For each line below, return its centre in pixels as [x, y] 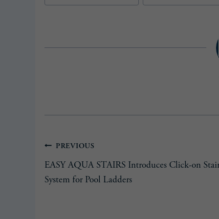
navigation [73, 173]
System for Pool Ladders [88, 180]
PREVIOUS [75, 146]
